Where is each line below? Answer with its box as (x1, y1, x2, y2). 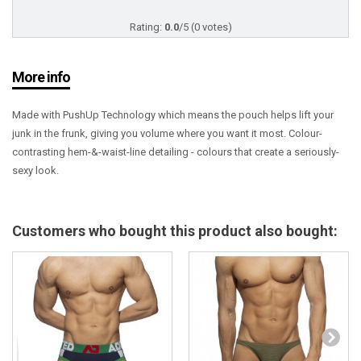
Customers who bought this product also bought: (12, 222, 338, 239)
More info (12, 68, 70, 85)
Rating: (129, 21, 164, 33)
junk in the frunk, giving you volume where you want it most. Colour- (12, 127, 322, 139)
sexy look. (12, 164, 61, 176)
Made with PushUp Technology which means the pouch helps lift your (12, 109, 334, 121)
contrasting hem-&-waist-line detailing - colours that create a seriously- (12, 146, 339, 158)
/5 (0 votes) (178, 21, 232, 33)
